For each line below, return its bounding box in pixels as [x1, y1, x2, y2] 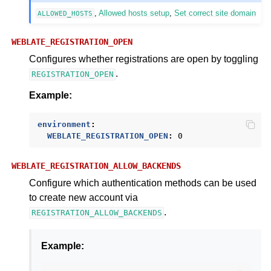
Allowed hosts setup [99, 8, 170, 18]
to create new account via [29, 192, 138, 203]
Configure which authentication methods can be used [29, 178, 256, 189]
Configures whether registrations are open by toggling [29, 54, 258, 65]
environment [38, 120, 91, 129]
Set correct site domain [174, 8, 256, 18]
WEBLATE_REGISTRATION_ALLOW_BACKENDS [11, 161, 181, 171]
